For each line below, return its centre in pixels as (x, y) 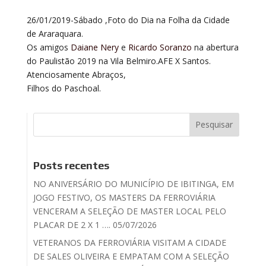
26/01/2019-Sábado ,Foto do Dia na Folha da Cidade (128, 20)
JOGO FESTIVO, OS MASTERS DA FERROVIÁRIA (124, 197)
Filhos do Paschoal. (64, 88)
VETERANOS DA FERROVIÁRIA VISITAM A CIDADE (129, 242)
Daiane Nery (94, 47)
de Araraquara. (55, 33)
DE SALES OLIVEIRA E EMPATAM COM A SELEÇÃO (131, 256)
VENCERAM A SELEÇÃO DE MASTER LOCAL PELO (129, 211)
